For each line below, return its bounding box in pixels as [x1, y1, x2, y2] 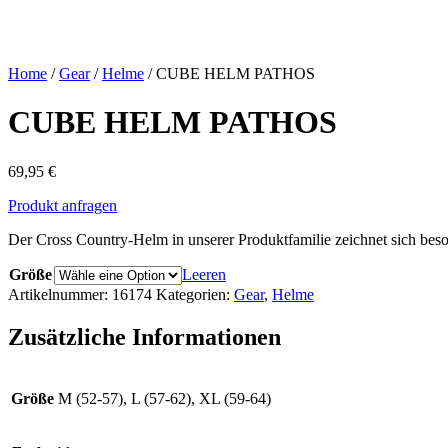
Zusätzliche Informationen [8, 323, 281, 350]
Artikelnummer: [8, 285, 112, 303]
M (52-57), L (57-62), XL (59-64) [58, 389, 271, 407]
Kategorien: [156, 285, 234, 303]
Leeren [182, 265, 226, 283]
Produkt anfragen [8, 196, 117, 214]
